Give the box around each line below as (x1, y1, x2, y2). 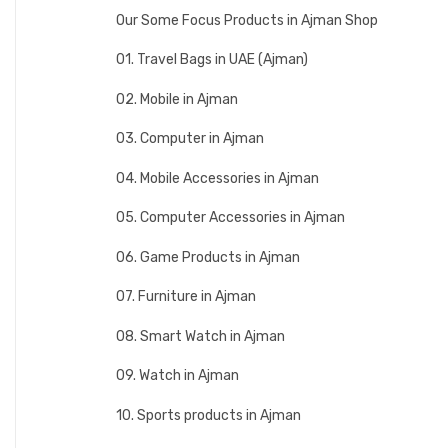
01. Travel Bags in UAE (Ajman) (116, 51, 308, 69)
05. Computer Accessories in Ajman (116, 209, 345, 227)
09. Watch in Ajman (116, 367, 239, 385)
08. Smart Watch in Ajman (116, 327, 285, 345)
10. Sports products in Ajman (116, 406, 301, 424)
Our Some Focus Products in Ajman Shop (116, 11, 378, 29)
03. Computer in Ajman (116, 130, 264, 148)
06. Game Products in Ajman (116, 248, 300, 266)
